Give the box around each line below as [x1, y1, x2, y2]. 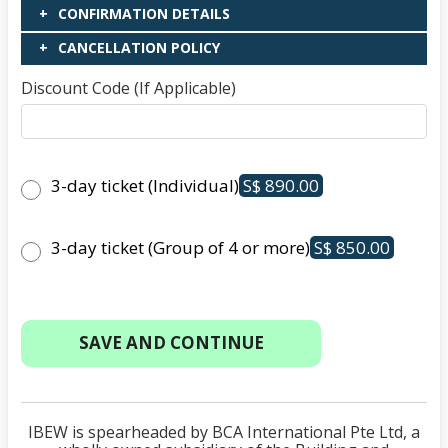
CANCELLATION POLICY [58, 37, 221, 57]
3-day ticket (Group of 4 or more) [51, 235, 311, 259]
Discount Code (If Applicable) [21, 76, 237, 99]
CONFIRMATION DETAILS [58, 3, 231, 23]
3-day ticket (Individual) [51, 173, 240, 197]
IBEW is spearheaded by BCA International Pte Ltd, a [28, 420, 420, 443]
